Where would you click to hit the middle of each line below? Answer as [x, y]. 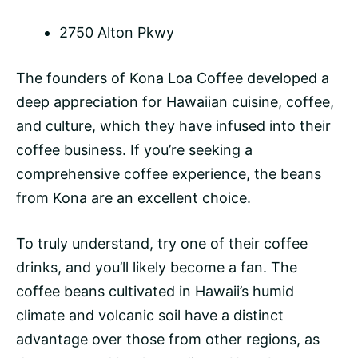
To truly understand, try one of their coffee [162, 244]
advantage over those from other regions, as [168, 340]
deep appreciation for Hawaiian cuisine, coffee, [175, 102]
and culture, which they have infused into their [173, 126]
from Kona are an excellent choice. [133, 198]
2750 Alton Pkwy [117, 33]
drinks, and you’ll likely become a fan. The [157, 268]
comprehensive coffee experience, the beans [169, 174]
